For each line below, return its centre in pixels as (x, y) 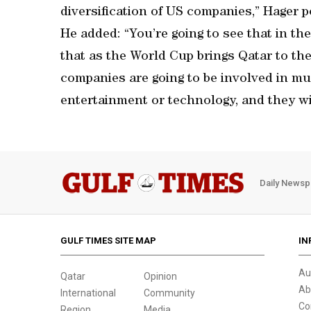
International (88, 293)
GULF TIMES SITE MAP (108, 241)
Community (169, 293)
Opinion (160, 276)
